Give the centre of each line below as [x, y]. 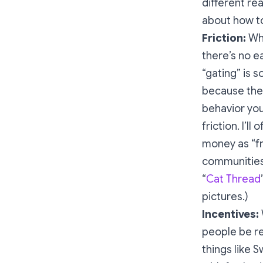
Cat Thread [233, 179]
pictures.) [225, 197]
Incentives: [232, 214]
